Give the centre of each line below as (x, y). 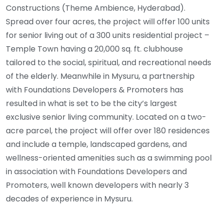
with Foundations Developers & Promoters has (95, 90)
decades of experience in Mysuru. (70, 199)
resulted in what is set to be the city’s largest (91, 103)
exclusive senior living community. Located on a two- (106, 117)
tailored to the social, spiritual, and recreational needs (109, 62)
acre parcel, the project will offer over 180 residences (108, 130)
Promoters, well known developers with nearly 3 (97, 185)
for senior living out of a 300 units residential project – (108, 35)
